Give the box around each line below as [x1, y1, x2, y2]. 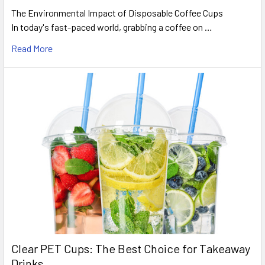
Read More [11, 42, 53, 54]
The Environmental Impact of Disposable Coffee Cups [11, 7, 223, 18]
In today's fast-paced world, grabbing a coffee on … [11, 21, 212, 33]
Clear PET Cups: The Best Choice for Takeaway [11, 241, 250, 256]
